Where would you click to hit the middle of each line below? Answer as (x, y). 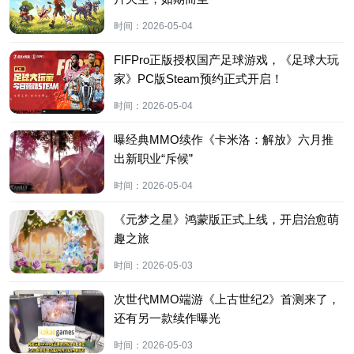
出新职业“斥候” (153, 158)
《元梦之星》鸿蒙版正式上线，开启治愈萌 (226, 219)
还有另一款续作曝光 (167, 318)
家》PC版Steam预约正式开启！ (198, 78)
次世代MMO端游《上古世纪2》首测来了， (227, 299)
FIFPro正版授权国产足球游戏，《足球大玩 (226, 59)
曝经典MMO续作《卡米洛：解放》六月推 (224, 139)
